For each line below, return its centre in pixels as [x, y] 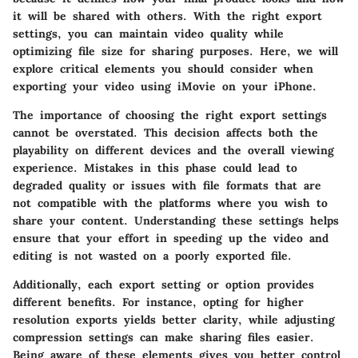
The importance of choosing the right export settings [170, 115]
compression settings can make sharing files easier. [163, 337]
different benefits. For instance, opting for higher [158, 302]
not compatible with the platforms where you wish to [170, 203]
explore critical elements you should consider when [163, 68]
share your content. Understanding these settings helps [176, 220]
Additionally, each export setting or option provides [163, 284]
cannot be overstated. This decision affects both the [165, 132]
